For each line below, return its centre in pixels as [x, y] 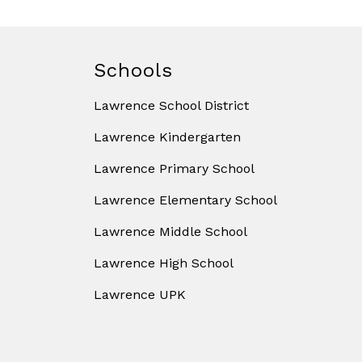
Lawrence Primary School [174, 169]
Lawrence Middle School [170, 232]
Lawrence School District [171, 106]
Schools [133, 71]
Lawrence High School [164, 263]
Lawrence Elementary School [185, 200]
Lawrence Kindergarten [167, 137]
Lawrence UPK [140, 295]
